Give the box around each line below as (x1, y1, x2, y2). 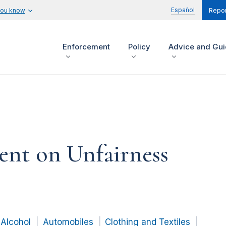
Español (171, 6, 195, 14)
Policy (128, 42, 150, 52)
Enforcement (63, 42, 110, 52)
